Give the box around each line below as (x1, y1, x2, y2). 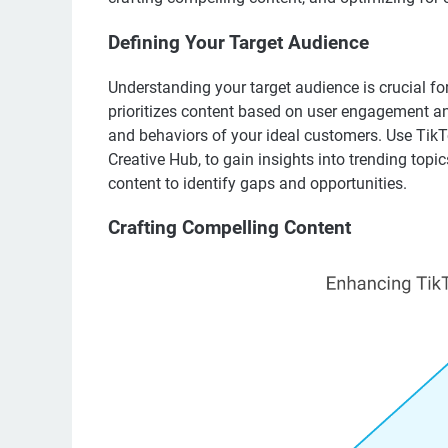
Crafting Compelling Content (108, 217, 351, 240)
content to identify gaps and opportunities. (108, 173, 407, 193)
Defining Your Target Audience (108, 31, 369, 54)
